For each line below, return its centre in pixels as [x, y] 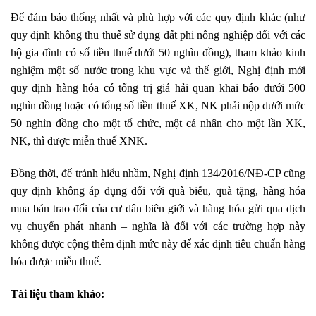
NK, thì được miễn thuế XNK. [79, 141]
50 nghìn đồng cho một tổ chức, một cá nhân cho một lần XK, [158, 123]
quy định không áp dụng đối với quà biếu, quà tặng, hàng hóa [158, 191]
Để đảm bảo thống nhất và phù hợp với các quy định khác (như [158, 18]
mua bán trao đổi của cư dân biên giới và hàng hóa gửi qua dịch [158, 209]
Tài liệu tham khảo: [57, 294]
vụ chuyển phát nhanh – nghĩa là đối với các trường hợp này [158, 226]
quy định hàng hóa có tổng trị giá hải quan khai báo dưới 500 [158, 88]
